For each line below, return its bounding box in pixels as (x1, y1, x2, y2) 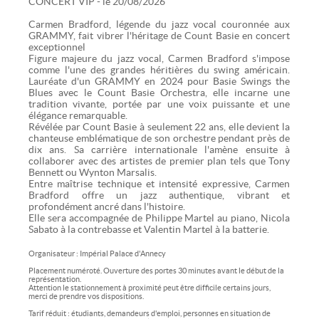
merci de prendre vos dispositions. (28, 291, 144, 300)
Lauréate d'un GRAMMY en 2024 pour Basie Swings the (28, 75, 291, 87)
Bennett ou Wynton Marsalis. (28, 166, 157, 178)
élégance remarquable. (28, 109, 127, 121)
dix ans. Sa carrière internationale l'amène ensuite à (28, 143, 291, 155)
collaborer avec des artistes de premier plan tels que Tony (28, 155, 291, 167)
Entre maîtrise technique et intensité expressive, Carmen (28, 177, 291, 189)
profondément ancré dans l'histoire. (28, 200, 185, 212)
